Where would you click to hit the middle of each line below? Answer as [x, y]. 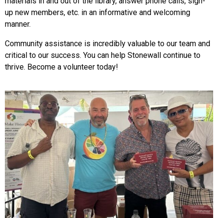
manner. [18, 24]
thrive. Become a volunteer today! [62, 67]
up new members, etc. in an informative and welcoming [98, 13]
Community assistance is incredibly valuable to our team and [108, 44]
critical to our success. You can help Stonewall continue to [103, 55]
